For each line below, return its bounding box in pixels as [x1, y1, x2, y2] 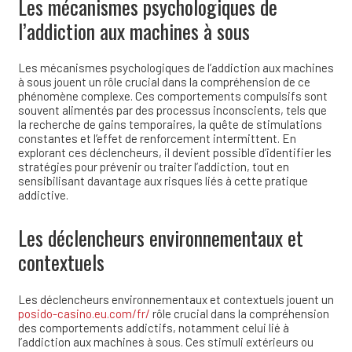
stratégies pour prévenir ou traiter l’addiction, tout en [17, 159, 289, 174]
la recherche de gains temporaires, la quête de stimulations [17, 117, 322, 132]
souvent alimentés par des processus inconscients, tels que [17, 103, 327, 118]
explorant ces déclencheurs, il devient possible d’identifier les [17, 145, 332, 160]
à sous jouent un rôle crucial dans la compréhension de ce [17, 75, 310, 90]
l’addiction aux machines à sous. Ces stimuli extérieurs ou [17, 334, 313, 349]
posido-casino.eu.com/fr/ [17, 306, 150, 321]
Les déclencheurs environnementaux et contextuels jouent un [17, 291, 334, 306]
